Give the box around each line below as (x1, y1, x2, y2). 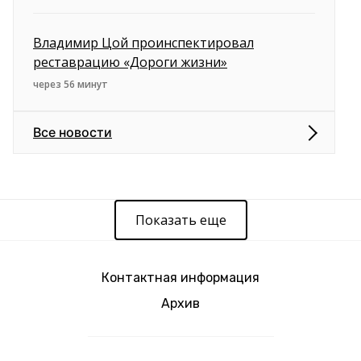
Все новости (33, 124, 112, 141)
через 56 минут (33, 77, 108, 92)
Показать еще (135, 211, 226, 230)
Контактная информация (102, 270, 259, 286)
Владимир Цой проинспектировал (33, 34, 254, 52)
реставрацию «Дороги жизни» (33, 53, 227, 72)
